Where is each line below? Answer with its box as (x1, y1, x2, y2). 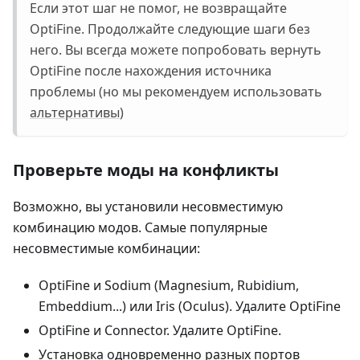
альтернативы (30, 104, 120, 122)
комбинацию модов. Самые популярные (13, 219, 268, 237)
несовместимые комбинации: (13, 239, 200, 258)
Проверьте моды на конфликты (13, 159, 279, 182)
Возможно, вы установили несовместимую (13, 198, 283, 216)
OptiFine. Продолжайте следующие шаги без (30, 20, 310, 39)
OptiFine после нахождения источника (30, 62, 272, 80)
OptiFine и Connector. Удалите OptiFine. (39, 321, 281, 340)
